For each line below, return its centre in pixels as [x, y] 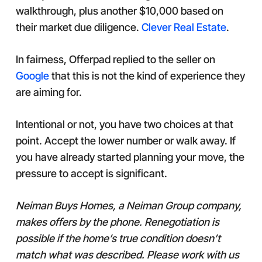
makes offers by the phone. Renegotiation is [117, 222]
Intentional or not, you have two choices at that [124, 124]
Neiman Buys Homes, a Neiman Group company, [128, 206]
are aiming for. [49, 92]
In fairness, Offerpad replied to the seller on [115, 59]
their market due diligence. [78, 27]
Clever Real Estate [184, 27]
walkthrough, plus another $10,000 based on [119, 11]
